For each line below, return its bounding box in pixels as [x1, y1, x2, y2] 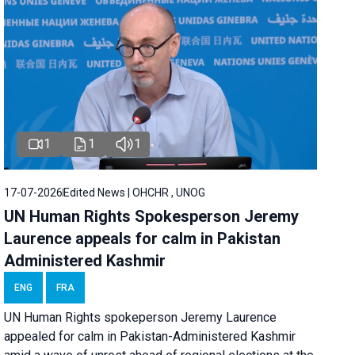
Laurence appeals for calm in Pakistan [4, 229, 281, 249]
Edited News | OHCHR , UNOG [63, 186, 206, 200]
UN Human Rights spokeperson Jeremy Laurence [4, 310, 277, 326]
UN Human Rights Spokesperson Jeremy [4, 207, 300, 227]
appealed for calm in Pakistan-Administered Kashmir [4, 329, 296, 345]
